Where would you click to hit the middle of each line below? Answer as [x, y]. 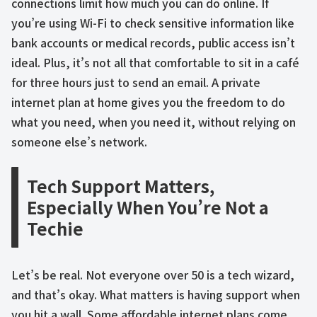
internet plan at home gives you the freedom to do [148, 102]
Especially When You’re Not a [148, 207]
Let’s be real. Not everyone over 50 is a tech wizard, [153, 275]
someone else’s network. [79, 141]
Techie [55, 229]
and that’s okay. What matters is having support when [156, 295]
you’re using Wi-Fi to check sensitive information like [153, 22]
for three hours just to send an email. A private [136, 82]
